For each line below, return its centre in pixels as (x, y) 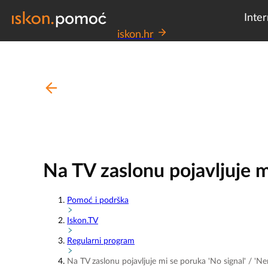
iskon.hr (135, 35)
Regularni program (101, 241)
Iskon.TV (83, 220)
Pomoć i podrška (98, 200)
